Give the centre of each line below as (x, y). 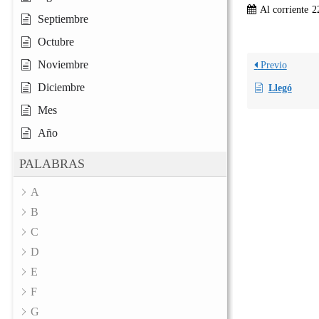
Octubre (56, 42)
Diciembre (61, 88)
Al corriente (284, 9)
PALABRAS (52, 164)
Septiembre (63, 19)
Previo (272, 65)
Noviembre (63, 65)
